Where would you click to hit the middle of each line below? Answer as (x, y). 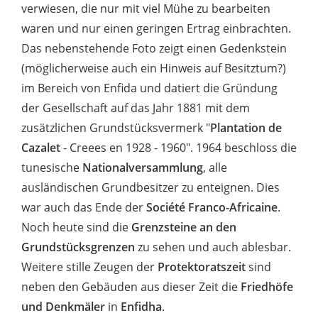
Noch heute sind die (75, 227)
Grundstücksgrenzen (79, 247)
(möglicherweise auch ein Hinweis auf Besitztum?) (154, 68)
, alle (215, 168)
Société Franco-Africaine (212, 208)
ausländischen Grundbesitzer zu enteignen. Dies (150, 188)
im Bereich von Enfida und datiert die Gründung (149, 88)
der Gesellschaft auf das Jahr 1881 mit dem (136, 108)
